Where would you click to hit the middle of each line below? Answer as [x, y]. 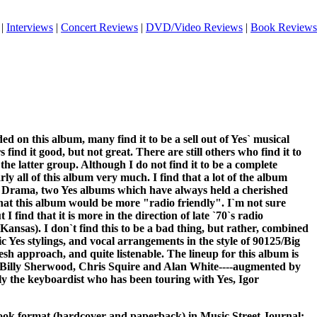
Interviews [30, 27]
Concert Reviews [99, 27]
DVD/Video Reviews [194, 27]
